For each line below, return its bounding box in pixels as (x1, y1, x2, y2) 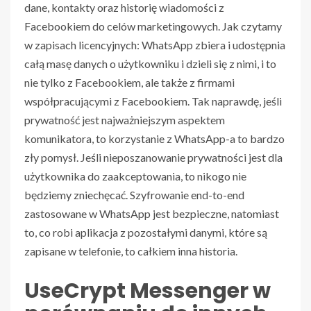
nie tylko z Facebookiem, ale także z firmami (24, 76, 235, 90)
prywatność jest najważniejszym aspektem (24, 113, 225, 127)
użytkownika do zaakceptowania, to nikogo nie (24, 169, 246, 183)
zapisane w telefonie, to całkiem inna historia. (24, 244, 237, 258)
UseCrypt (24, 276, 126, 306)
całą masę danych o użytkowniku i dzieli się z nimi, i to (24, 57, 276, 71)
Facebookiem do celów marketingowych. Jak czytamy (24, 19, 282, 33)
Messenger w (126, 276, 271, 306)
